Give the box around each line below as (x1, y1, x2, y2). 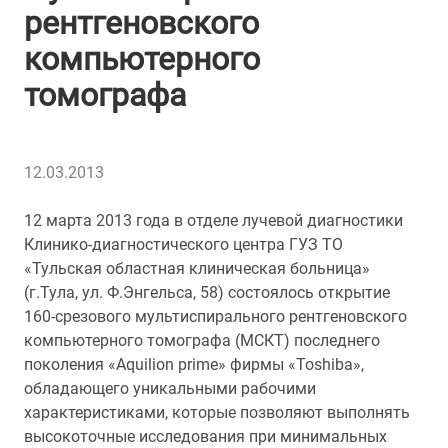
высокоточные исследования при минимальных (24, 427, 387, 446)
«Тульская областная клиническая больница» (24, 259, 370, 278)
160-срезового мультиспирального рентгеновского (24, 307, 407, 326)
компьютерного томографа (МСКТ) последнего (24, 331, 380, 350)
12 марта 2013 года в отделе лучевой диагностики (24, 211, 403, 230)
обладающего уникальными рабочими (24, 379, 316, 398)
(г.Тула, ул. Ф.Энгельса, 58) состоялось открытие (24, 283, 390, 302)
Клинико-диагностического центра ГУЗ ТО (24, 235, 343, 254)
